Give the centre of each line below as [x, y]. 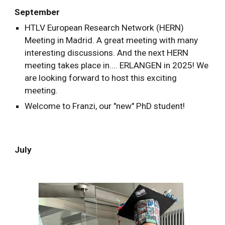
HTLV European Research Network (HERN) [104, 28]
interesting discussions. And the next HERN [107, 53]
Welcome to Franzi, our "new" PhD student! [105, 106]
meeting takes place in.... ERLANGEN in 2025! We [117, 65]
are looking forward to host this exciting [101, 78]
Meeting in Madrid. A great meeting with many [111, 40]
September [37, 12]
